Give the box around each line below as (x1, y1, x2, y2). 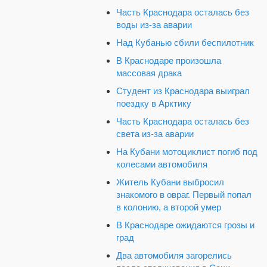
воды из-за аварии (116, 19, 192, 30)
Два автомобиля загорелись (116, 250, 232, 260)
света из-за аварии (116, 128, 194, 139)
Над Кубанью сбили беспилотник (116, 37, 254, 48)
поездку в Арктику (116, 98, 191, 108)
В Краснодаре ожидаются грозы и (116, 219, 254, 230)
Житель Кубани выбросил (116, 176, 224, 187)
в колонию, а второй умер (116, 201, 221, 212)
